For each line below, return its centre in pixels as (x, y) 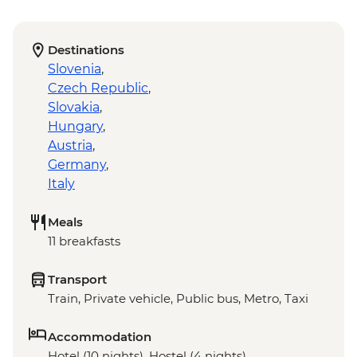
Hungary (75, 127)
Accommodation (100, 337)
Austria (70, 146)
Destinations (86, 50)
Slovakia (74, 108)
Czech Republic (98, 88)
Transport (77, 280)
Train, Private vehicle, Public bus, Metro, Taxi (178, 299)
